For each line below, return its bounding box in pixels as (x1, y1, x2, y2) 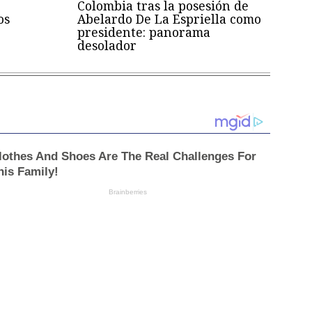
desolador (77, 36, 137, 54)
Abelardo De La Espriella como (77, 10, 262, 27)
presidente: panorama (77, 23, 211, 40)
